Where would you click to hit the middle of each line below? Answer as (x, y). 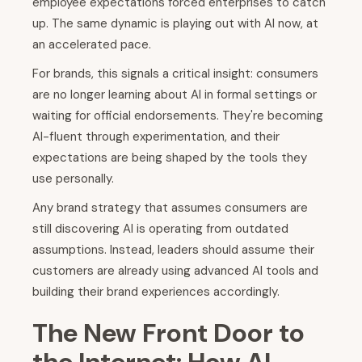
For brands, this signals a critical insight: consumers (175, 74)
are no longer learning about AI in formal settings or (175, 95)
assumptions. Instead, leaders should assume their (173, 250)
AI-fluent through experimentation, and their (156, 137)
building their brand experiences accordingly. (156, 292)
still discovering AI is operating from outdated (160, 229)
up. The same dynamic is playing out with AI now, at (175, 24)
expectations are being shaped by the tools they (170, 158)
